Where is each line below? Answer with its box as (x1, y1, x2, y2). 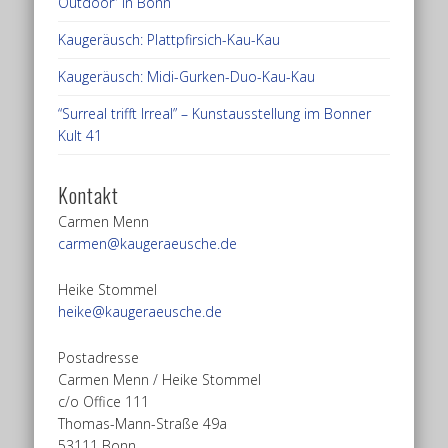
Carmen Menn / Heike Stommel (58, 369, 262, 389)
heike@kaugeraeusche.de (58, 301, 223, 321)
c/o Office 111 (58, 391, 150, 411)
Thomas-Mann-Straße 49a (58, 413, 228, 433)
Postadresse (58, 347, 140, 367)
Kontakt (58, 179, 120, 210)
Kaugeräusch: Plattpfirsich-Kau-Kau (58, 29, 281, 49)
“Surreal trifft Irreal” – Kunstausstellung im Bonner (58, 103, 372, 123)
